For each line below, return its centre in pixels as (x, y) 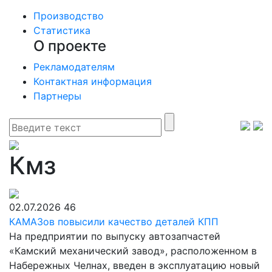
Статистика (62, 30)
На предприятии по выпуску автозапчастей (115, 236)
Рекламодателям (74, 67)
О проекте (70, 46)
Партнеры (57, 96)
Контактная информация (93, 81)
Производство (69, 16)
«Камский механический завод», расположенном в (133, 251)
